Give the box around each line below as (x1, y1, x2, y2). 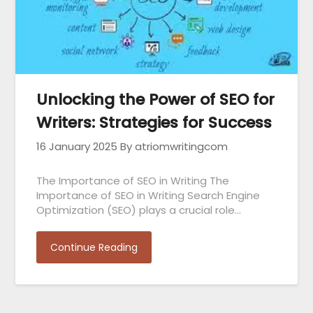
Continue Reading (50, 240, 138, 255)
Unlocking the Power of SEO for (36, 89, 275, 111)
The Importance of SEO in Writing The (36, 173, 230, 189)
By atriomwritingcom (120, 139, 228, 154)
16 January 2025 (36, 139, 118, 154)
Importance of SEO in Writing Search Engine (36, 188, 261, 203)
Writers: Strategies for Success (36, 112, 272, 134)
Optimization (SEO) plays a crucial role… (36, 203, 242, 218)
